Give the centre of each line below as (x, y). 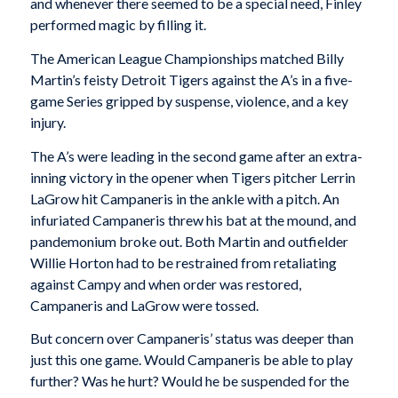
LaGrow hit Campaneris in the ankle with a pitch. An (184, 198)
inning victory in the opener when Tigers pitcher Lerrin (192, 177)
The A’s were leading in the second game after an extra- (196, 155)
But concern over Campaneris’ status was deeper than (191, 338)
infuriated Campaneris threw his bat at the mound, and (193, 219)
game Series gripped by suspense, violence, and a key (189, 101)
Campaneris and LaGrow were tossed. (144, 305)
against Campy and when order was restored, (165, 283)
